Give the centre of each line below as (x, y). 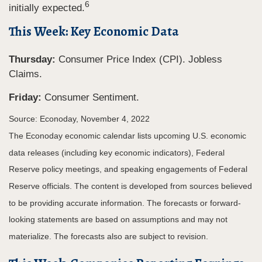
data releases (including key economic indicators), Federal (117, 152)
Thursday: (34, 59)
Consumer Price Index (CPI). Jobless (140, 59)
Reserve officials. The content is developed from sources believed (130, 186)
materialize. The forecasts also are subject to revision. (108, 237)
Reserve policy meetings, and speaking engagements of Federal (128, 169)
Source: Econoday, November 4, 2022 (79, 119)
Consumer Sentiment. (90, 97)
